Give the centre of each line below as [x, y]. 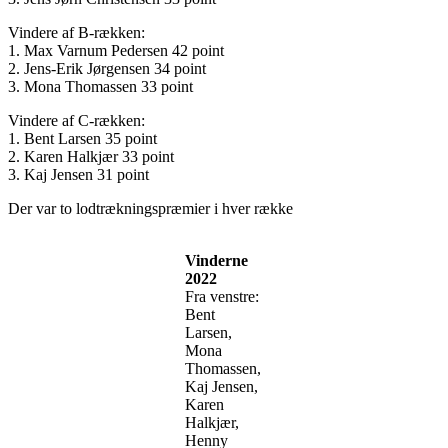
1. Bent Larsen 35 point [82, 139]
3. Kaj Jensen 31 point [78, 175]
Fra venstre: [222, 297]
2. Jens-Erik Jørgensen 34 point [107, 69]
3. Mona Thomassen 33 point [100, 87]
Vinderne [216, 261]
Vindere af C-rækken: [76, 121]
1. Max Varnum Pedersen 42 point [116, 51]
